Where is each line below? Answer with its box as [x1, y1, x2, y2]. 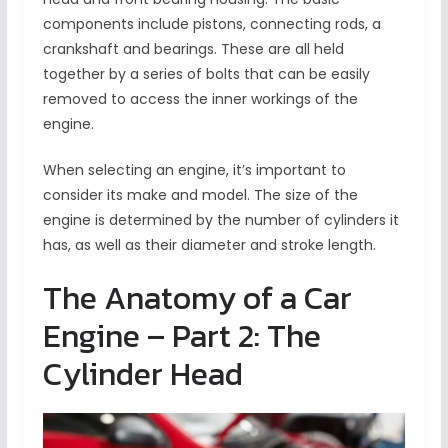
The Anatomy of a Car [42, 274, 352, 323]
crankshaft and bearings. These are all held [42, 39, 344, 60]
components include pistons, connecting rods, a [42, 14, 381, 35]
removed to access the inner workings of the [42, 89, 358, 110]
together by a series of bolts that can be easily [42, 64, 370, 85]
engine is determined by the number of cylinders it [42, 210, 399, 231]
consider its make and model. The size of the [42, 185, 358, 206]
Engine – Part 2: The [42, 312, 321, 361]
